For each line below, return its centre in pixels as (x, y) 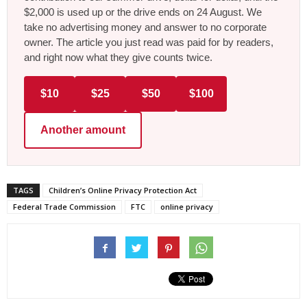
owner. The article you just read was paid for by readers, (149, 42)
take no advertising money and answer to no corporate (145, 27)
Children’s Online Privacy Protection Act (123, 190)
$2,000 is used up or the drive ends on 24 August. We (143, 12)
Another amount (83, 130)
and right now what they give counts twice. (118, 57)
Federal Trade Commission (64, 206)
